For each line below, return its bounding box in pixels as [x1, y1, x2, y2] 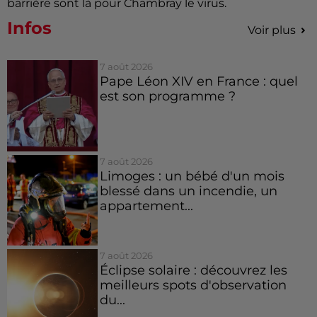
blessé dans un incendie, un [99, 183, 277, 198]
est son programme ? [99, 88, 236, 104]
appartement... [99, 197, 193, 213]
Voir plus [248, 23, 296, 38]
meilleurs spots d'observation [99, 277, 287, 293]
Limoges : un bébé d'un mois [99, 168, 284, 183]
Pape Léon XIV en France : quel [99, 74, 298, 89]
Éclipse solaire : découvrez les [99, 263, 287, 278]
